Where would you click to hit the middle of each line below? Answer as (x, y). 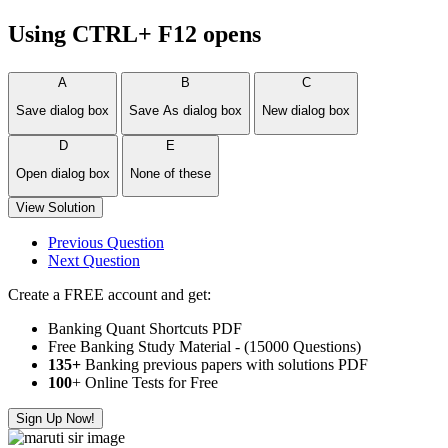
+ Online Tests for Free (145, 383)
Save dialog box (62, 111)
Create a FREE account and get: (109, 295)
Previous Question (106, 243)
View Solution (55, 208)
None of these (170, 173)
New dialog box (306, 111)
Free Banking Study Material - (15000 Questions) (204, 347)
